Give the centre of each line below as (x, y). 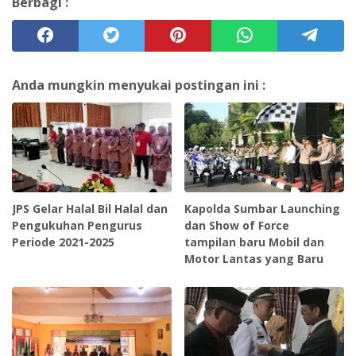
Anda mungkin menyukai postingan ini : (139, 85)
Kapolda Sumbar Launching (263, 208)
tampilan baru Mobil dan (255, 242)
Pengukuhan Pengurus (77, 225)
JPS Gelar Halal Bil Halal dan (90, 208)
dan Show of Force (237, 225)
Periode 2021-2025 (63, 242)
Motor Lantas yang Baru (254, 258)
